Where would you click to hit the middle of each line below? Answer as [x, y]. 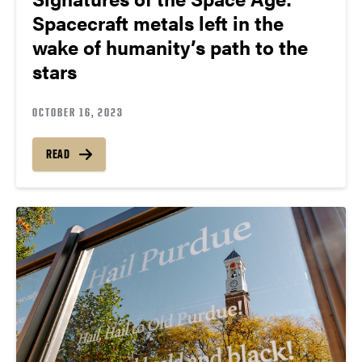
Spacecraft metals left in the [158, 23]
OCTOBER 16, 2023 [78, 112]
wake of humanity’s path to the [170, 47]
